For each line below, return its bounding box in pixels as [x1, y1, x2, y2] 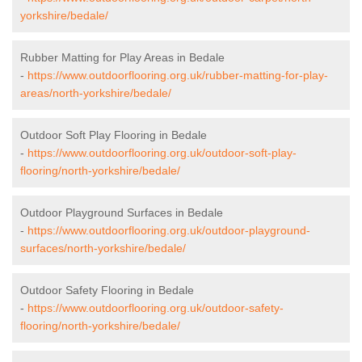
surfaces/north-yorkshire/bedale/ [20, 242, 186, 255]
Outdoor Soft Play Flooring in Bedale [20, 128, 207, 142]
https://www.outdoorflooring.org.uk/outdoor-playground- [27, 224, 310, 238]
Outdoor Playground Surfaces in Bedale [20, 206, 223, 220]
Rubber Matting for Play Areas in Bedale [20, 51, 225, 65]
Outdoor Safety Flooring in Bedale [20, 284, 194, 297]
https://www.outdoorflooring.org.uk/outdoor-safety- [27, 301, 284, 315]
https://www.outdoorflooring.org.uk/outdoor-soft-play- [27, 146, 297, 160]
